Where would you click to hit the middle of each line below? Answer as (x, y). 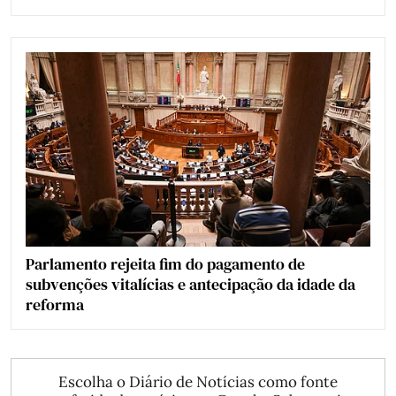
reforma (55, 304)
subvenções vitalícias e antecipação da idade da (190, 284)
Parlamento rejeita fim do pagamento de (165, 263)
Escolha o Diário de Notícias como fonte (198, 381)
